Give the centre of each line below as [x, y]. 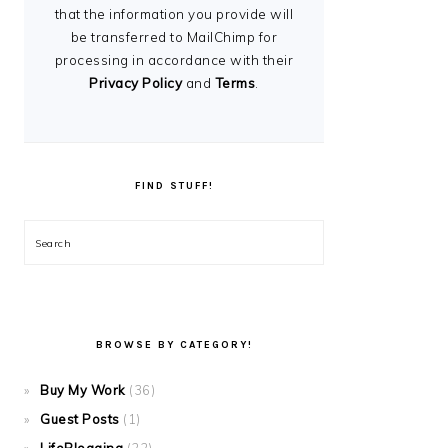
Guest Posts [80, 419]
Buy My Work [83, 390]
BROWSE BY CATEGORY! [174, 345]
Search [59, 242]
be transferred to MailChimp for [174, 37]
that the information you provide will [174, 14]
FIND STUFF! [174, 186]
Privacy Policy [136, 83]
